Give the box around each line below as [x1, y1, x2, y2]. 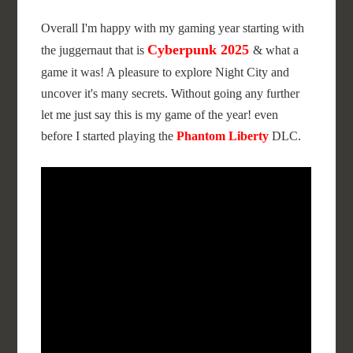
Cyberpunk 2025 [147, 42, 250, 58]
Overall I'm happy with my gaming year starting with [41, 21, 305, 35]
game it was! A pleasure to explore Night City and [41, 65, 290, 79]
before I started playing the [41, 129, 177, 143]
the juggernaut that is [41, 43, 148, 57]
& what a [253, 43, 299, 57]
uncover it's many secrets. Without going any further [41, 87, 300, 100]
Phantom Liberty [176, 129, 269, 143]
